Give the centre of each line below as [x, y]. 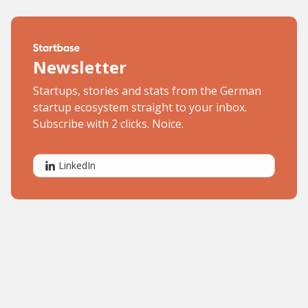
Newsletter [80, 67]
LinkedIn [77, 165]
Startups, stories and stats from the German [147, 91]
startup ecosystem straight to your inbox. [140, 107]
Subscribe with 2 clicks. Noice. [108, 124]
